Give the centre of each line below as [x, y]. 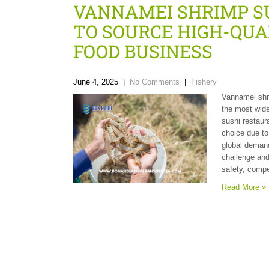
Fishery [204, 82]
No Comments [155, 82]
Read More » [244, 187]
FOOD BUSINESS [143, 51]
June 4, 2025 [96, 82]
